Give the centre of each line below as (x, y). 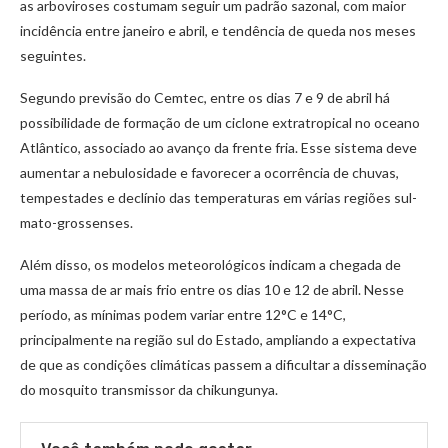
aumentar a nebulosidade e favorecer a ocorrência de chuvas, (209, 173)
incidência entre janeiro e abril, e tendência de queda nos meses (218, 31)
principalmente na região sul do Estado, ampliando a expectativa (218, 340)
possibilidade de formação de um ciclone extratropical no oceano (220, 123)
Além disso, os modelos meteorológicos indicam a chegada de (210, 265)
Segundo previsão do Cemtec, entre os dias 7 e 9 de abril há (205, 98)
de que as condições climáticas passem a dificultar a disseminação (223, 365)
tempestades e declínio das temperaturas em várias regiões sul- (218, 198)
